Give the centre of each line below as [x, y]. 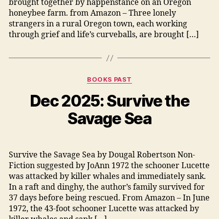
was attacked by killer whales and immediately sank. [107, 177]
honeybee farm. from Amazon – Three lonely [92, 13]
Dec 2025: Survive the [109, 101]
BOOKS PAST [109, 79]
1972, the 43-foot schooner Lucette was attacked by [104, 209]
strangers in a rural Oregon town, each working [98, 24]
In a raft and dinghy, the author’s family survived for [107, 187]
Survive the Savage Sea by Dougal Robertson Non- [102, 155]
